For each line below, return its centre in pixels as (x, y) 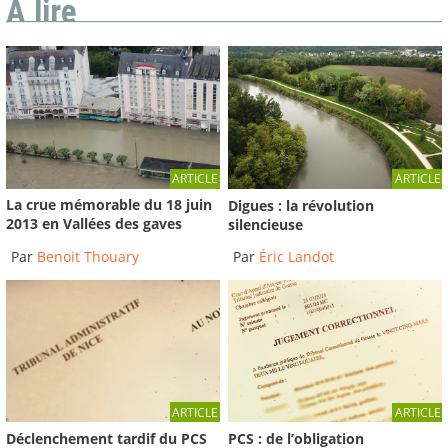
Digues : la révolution (301, 205)
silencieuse (266, 224)
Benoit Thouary (88, 256)
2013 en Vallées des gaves (94, 224)
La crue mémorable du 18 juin (109, 205)
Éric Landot (297, 257)
